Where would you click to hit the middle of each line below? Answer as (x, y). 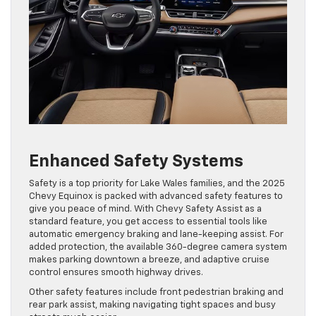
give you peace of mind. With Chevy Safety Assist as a (145, 209)
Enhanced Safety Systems (136, 162)
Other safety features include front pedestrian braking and (156, 293)
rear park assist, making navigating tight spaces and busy (152, 305)
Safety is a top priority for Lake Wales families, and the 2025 (157, 184)
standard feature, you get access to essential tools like (148, 222)
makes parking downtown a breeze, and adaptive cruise (149, 260)
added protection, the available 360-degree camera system (158, 248)
